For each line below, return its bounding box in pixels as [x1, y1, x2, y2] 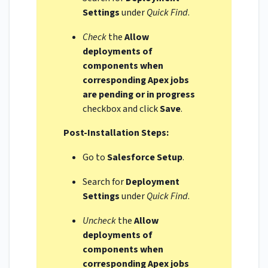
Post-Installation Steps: [63, 126, 169, 139]
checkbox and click [82, 102, 160, 115]
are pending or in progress [82, 87, 195, 101]
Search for [82, 175, 126, 188]
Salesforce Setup [106, 150, 182, 164]
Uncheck [82, 214, 116, 227]
